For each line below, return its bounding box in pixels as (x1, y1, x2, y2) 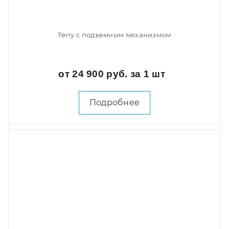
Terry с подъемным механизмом (58, 30, 171, 39)
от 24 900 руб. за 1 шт (58, 68, 168, 80)
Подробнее (89, 98, 140, 108)
